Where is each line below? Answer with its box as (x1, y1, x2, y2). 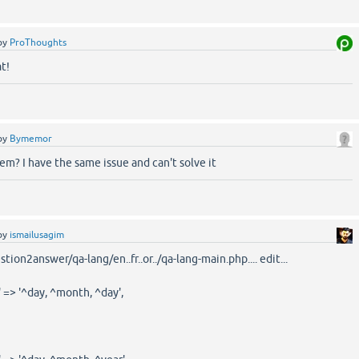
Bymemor (10, 133, 53, 144)
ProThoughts (10, 37, 67, 48)
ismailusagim (10, 229, 65, 240)
